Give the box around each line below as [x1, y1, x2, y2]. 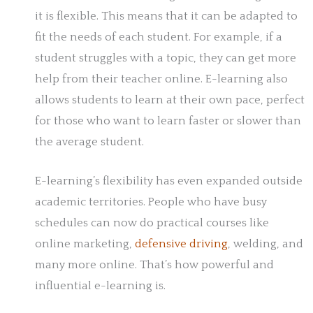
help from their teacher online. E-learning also [35, 72, 288, 85]
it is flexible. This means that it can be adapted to [35, 9, 298, 22]
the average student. [35, 135, 144, 148]
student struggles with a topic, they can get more [35, 51, 296, 64]
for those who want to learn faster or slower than [35, 114, 301, 127]
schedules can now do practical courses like [35, 216, 269, 229]
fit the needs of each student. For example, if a [35, 30, 282, 43]
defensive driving [135, 237, 228, 250]
